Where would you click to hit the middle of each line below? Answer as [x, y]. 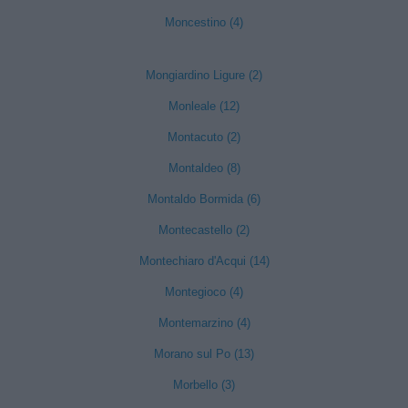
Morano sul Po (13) [204, 354]
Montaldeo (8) [204, 168]
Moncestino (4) [204, 22]
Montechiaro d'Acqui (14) [204, 261]
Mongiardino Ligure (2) [204, 75]
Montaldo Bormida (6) [204, 199]
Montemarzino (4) [204, 323]
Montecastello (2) [204, 230]
